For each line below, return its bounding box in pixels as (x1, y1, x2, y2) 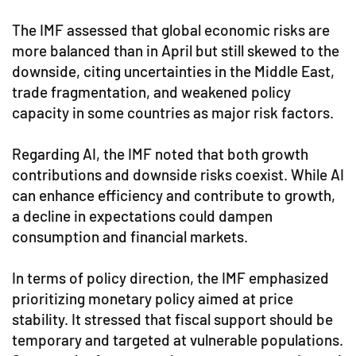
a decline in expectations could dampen (12, 207, 273, 225)
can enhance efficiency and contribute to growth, (12, 186, 335, 204)
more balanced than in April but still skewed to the (12, 41, 339, 60)
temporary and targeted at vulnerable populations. (12, 331, 343, 349)
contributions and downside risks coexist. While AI (12, 165, 344, 184)
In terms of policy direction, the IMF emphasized (12, 269, 329, 287)
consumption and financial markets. (12, 227, 248, 246)
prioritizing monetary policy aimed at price (12, 289, 293, 308)
